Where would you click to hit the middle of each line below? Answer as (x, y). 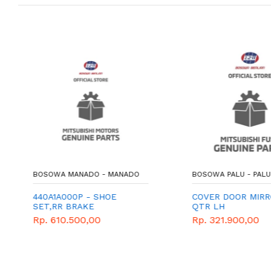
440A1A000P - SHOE (73, 197)
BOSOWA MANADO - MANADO (84, 175)
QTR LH (206, 207)
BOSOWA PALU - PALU (229, 175)
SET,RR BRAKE (62, 207)
